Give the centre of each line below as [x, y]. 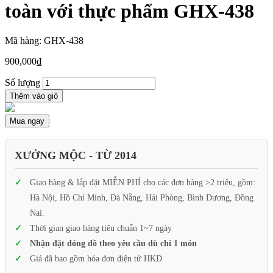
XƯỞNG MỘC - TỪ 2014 [76, 156]
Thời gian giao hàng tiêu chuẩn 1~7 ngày [101, 229]
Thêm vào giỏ [34, 96]
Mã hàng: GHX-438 [44, 41]
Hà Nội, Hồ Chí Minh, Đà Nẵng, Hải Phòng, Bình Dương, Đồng [142, 198]
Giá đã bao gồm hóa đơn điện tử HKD [96, 259]
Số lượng [23, 83]
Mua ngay [27, 121]
